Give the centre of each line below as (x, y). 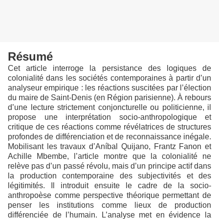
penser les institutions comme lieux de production (109, 205)
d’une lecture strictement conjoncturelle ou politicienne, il (109, 108)
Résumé (30, 57)
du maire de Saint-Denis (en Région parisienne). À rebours (109, 98)
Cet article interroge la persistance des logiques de (109, 68)
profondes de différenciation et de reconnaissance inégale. (109, 137)
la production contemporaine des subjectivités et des (109, 176)
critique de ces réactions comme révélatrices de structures (109, 127)
